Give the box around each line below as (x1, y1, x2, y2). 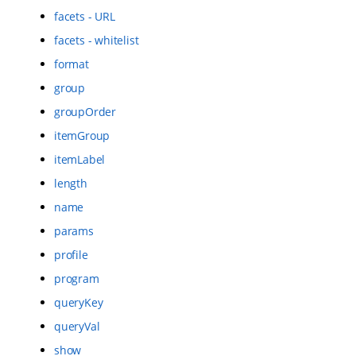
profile (54, 246, 88, 262)
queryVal (54, 318, 100, 334)
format (54, 56, 89, 72)
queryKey (54, 294, 103, 310)
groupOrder (54, 103, 116, 119)
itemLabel (54, 151, 106, 167)
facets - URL (54, 8, 115, 24)
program (54, 270, 99, 286)
